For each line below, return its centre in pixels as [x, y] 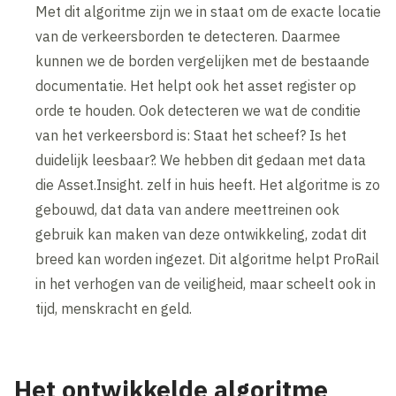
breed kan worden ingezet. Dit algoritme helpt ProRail [208, 259]
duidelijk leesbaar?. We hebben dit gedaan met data [201, 160]
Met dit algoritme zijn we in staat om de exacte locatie [209, 11]
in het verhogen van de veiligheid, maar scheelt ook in [206, 283]
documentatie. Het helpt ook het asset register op [196, 85]
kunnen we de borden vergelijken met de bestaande [203, 61]
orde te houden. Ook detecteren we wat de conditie [198, 110]
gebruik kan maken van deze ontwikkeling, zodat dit [202, 234]
